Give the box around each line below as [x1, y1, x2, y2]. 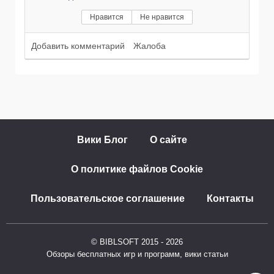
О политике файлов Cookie [71, 164, 203, 175]
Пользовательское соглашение [30, 193, 185, 204]
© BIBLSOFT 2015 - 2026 [91, 237, 183, 247]
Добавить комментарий [31, 41, 125, 51]
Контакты [206, 193, 254, 204]
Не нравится [140, 13, 184, 22]
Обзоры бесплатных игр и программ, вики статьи [46, 250, 228, 259]
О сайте [150, 135, 187, 146]
